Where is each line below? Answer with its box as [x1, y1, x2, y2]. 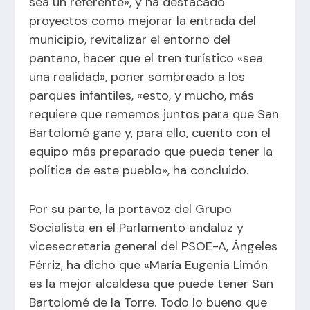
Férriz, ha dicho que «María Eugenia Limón [29, 256, 268, 273]
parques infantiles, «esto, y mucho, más [29, 86, 255, 104]
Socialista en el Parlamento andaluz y [29, 219, 244, 236]
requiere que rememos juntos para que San [29, 105, 280, 122]
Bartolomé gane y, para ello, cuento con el [29, 124, 271, 141]
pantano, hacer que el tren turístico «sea [29, 49, 264, 66]
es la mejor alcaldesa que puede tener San [29, 275, 274, 292]
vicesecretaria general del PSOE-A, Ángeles [29, 237, 278, 255]
